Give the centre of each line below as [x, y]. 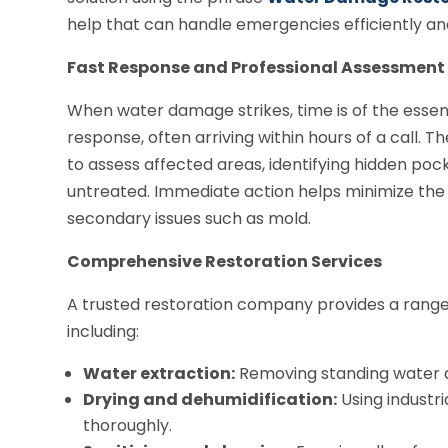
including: [103, 331]
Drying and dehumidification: [210, 399]
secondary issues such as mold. [189, 218]
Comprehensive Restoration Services [225, 261]
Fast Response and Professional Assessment [256, 67]
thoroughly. [128, 425]
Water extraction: [159, 373]
